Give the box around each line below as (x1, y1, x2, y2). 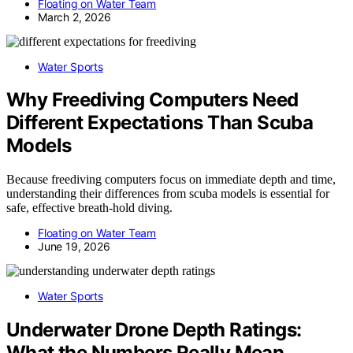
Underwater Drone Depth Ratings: (6, 318, 302, 342)
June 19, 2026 (38, 240, 110, 254)
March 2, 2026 (38, 9, 111, 24)
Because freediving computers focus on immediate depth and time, (6, 173, 336, 187)
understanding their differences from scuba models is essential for (6, 187, 329, 201)
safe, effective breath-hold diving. (6, 201, 173, 215)
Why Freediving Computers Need (6, 88, 299, 112)
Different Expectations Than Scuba (6, 111, 314, 135)
